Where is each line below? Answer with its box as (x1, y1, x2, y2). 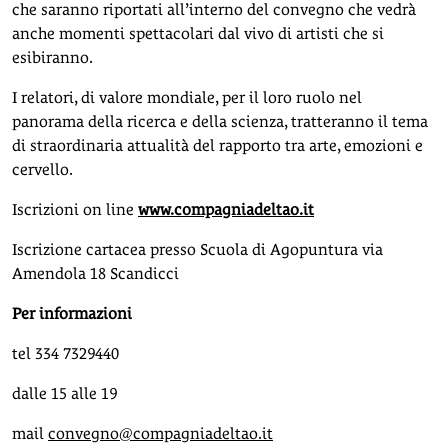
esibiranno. (12, 48, 93, 67)
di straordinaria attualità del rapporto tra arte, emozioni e (12, 136, 423, 155)
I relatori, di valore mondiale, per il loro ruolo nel (12, 88, 362, 107)
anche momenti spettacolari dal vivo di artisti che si (12, 24, 384, 43)
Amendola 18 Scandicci (12, 264, 179, 283)
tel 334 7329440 (12, 344, 119, 363)
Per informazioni (12, 304, 132, 323)
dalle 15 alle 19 (12, 384, 117, 403)
